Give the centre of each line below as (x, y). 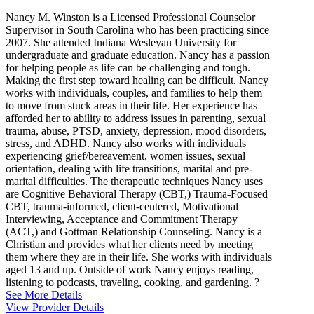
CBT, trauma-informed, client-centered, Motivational (122, 206)
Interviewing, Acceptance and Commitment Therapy (122, 219)
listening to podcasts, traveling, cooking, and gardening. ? (132, 282)
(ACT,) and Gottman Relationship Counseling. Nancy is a (134, 231)
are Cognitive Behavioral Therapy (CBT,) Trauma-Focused (137, 193)
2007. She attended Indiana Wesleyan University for (121, 42)
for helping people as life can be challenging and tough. (128, 67)
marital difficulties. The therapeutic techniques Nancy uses (134, 181)
